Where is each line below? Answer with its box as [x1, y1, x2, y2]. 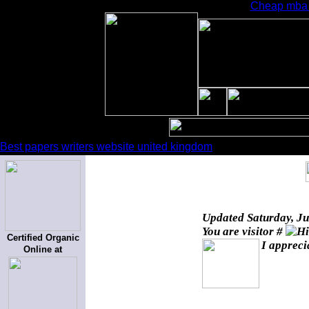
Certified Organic [6, 232, 79, 243]
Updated [202, 211, 247, 224]
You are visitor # [202, 225, 286, 238]
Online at [23, 244, 62, 255]
